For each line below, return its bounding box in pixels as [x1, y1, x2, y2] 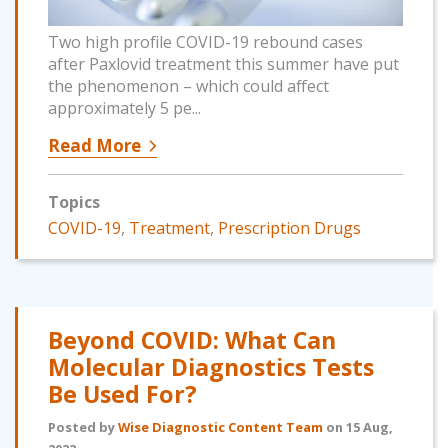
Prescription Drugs [218, 217, 361, 240]
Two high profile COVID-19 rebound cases [48, 31, 363, 54]
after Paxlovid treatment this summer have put [48, 53, 399, 76]
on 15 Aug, [323, 418, 393, 437]
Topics [48, 191, 100, 214]
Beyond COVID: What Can [48, 324, 336, 357]
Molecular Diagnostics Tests [48, 351, 374, 384]
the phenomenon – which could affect [48, 75, 329, 98]
